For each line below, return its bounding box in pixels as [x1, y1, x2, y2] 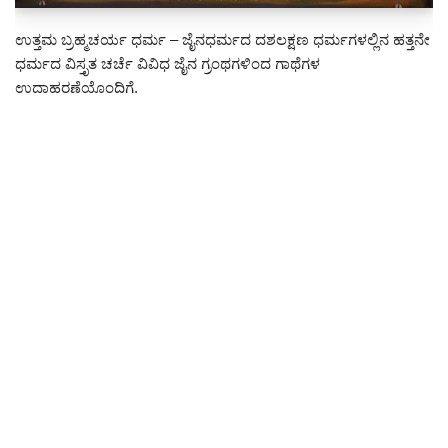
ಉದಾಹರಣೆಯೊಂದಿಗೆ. [15, 78, 138, 96]
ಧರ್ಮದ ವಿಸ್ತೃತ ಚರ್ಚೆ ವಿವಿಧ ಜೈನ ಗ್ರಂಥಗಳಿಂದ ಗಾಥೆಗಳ [15, 54, 320, 72]
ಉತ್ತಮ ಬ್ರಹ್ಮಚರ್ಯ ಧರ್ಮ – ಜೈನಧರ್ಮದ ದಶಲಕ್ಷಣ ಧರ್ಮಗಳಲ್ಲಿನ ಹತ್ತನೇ [15, 30, 430, 48]
